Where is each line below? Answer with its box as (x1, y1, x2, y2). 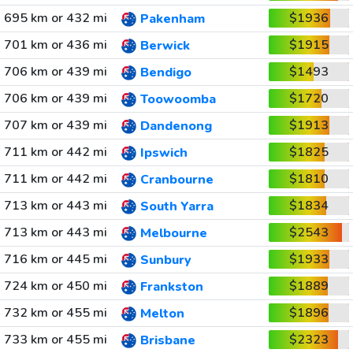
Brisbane (139, 332, 195, 350)
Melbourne (139, 225, 207, 243)
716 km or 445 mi (3, 251, 107, 268)
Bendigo (139, 64, 191, 82)
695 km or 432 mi (3, 9, 107, 27)
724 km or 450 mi (3, 277, 107, 295)
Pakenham (139, 10, 205, 28)
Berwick (139, 37, 190, 55)
